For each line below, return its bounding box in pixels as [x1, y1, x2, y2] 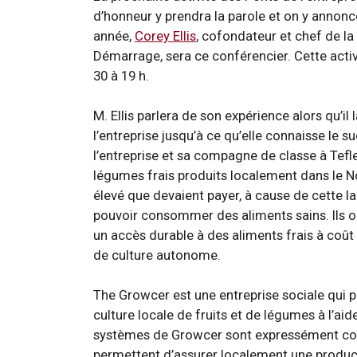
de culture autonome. [93, 246, 224, 263]
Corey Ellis [135, 27, 196, 44]
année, [93, 27, 135, 44]
